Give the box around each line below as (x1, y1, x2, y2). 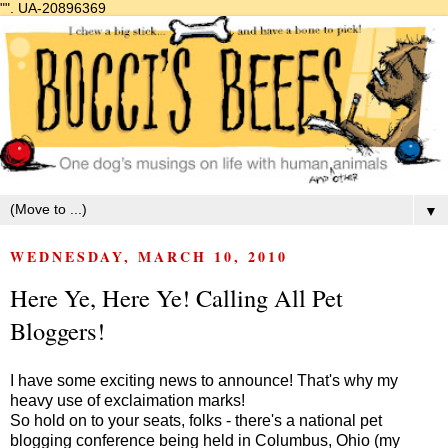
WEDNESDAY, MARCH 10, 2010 (10, 246, 288, 267)
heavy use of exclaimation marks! (10, 391, 245, 409)
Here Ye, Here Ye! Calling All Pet (10, 281, 343, 314)
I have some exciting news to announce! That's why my (10, 371, 398, 389)
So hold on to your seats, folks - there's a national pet (10, 411, 382, 429)
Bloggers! (10, 314, 105, 347)
